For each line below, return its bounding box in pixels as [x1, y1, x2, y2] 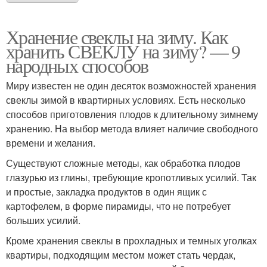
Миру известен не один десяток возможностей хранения [6, 79, 256, 93]
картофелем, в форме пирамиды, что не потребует [6, 199, 231, 213]
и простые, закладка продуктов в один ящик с [6, 185, 207, 199]
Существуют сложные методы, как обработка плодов [6, 156, 241, 170]
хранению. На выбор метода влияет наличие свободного [6, 122, 258, 136]
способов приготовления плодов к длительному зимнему [6, 107, 258, 122]
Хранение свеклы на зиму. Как [6, 24, 228, 50]
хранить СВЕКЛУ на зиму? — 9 [6, 38, 240, 64]
